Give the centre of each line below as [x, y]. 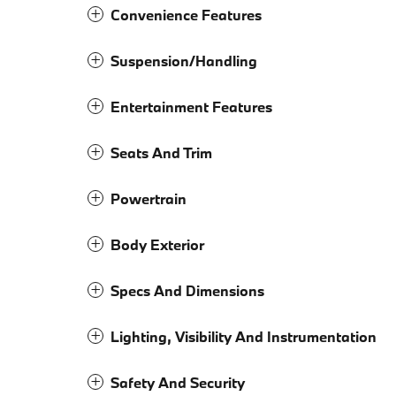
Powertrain [148, 199]
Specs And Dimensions [187, 291]
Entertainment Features [191, 107]
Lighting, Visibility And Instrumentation [244, 337]
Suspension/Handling [184, 61]
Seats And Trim [161, 153]
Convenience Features [186, 15]
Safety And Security [178, 383]
